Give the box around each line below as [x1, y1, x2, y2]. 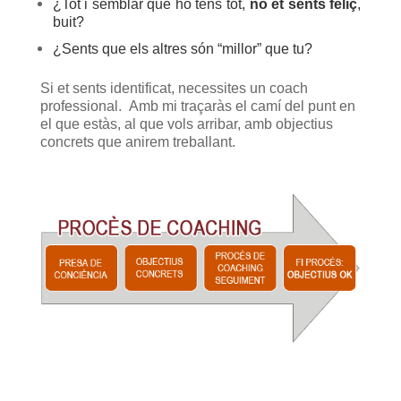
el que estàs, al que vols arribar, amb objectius [39, 116, 333, 132]
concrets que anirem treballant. [39, 134, 235, 149]
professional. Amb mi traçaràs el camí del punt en [39, 98, 355, 114]
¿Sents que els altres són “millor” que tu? [52, 41, 312, 56]
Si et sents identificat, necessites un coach [39, 81, 308, 96]
